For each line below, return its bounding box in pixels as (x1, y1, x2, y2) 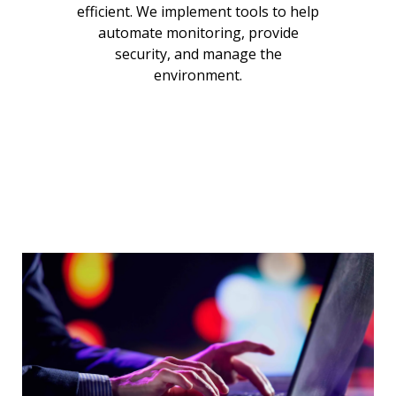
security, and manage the (114, 43, 282, 64)
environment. (154, 65, 242, 85)
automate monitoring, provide (97, 22, 299, 42)
